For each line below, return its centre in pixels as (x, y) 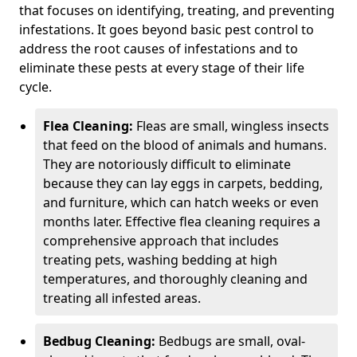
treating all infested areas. (122, 298)
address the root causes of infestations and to (159, 49)
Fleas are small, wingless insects (231, 126)
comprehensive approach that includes (161, 241)
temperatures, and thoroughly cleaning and (175, 279)
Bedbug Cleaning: (99, 341)
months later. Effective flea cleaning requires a (182, 222)
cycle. (35, 87)
